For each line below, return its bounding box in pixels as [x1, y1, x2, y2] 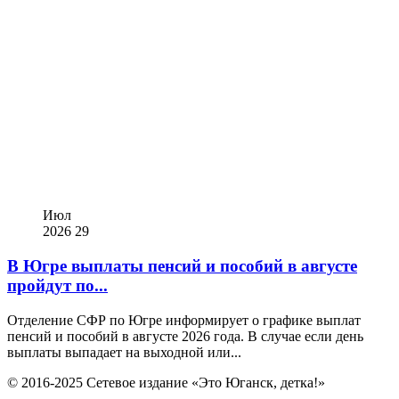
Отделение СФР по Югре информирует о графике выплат [7, 312, 361, 328]
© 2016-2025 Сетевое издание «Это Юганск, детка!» [7, 374, 325, 390]
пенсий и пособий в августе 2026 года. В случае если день [7, 328, 363, 344]
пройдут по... [7, 275, 108, 295]
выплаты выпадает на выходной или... [7, 344, 241, 360]
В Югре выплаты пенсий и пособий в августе [7, 256, 357, 275]
